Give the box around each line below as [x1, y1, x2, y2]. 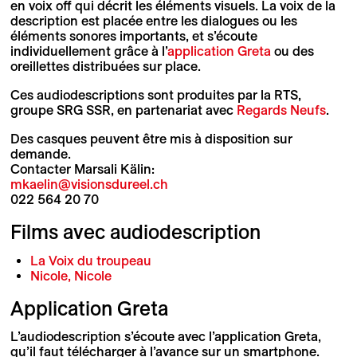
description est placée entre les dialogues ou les [10, 14, 297, 29]
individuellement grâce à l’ [10, 44, 167, 59]
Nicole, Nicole [30, 268, 112, 283]
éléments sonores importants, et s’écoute [10, 29, 257, 44]
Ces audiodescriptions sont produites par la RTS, [10, 88, 301, 103]
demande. [10, 147, 71, 162]
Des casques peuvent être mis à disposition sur [10, 131, 292, 147]
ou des [270, 44, 314, 59]
